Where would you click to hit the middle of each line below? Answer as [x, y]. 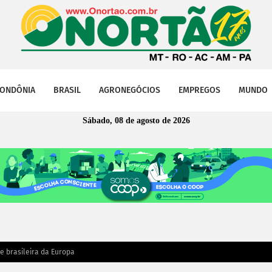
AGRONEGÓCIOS [130, 90]
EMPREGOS [199, 90]
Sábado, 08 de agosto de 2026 [136, 121]
